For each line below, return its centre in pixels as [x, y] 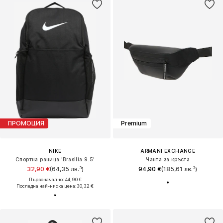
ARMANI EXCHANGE [168, 151]
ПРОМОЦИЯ [26, 123]
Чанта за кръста [168, 159]
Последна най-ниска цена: [47, 186]
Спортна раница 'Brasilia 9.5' [55, 159]
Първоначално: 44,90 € [55, 179]
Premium [134, 123]
